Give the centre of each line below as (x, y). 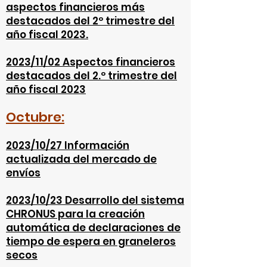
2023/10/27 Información (68, 145)
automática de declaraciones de (93, 228)
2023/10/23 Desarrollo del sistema (95, 200)
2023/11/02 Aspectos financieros (91, 62)
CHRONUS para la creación (75, 214)
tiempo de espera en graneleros (91, 241)
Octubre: (35, 117)
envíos (23, 173)
